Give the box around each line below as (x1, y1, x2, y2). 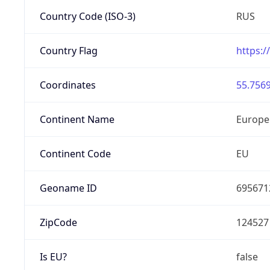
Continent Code (39, 146, 111, 160)
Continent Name (39, 112, 115, 126)
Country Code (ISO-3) (39, 9, 136, 23)
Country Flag (39, 43, 98, 57)
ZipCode (39, 215, 77, 229)
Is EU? (39, 250, 67, 263)
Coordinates (39, 78, 96, 92)
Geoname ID (39, 181, 97, 195)
